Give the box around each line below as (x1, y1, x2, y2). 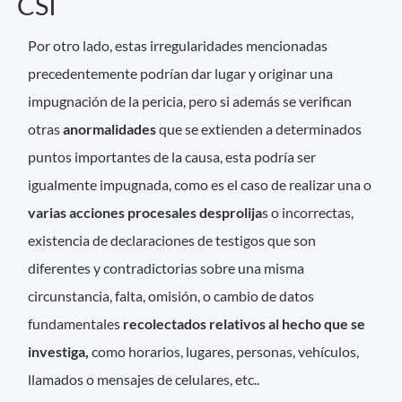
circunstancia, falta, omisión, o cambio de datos (28, 287, 315, 305)
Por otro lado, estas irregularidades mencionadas (28, 37, 328, 55)
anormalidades (63, 120, 160, 138)
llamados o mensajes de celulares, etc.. (28, 371, 260, 389)
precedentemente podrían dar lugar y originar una (28, 65, 334, 83)
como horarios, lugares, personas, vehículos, (92, 343, 360, 361)
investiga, (28, 343, 92, 361)
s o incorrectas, (262, 204, 354, 222)
